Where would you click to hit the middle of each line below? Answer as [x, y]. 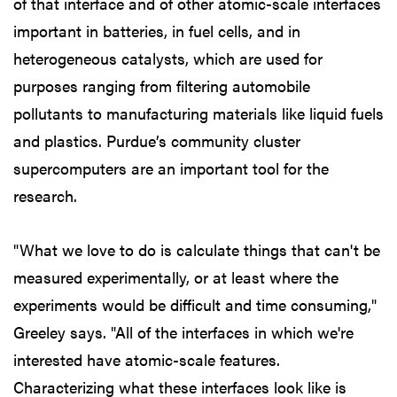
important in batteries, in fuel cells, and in [157, 30]
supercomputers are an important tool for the [171, 167]
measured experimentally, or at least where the [176, 276]
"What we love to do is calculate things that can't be [197, 249]
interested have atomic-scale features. [147, 359]
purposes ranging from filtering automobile [162, 85]
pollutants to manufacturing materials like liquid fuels [198, 113]
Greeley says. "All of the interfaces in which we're [183, 331]
